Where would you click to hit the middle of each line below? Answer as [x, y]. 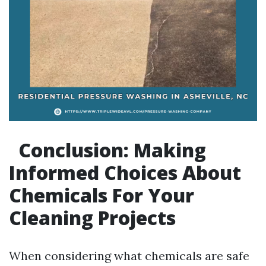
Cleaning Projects [92, 218]
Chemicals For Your [102, 195]
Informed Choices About [125, 172]
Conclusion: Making [110, 150]
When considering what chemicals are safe [129, 256]
